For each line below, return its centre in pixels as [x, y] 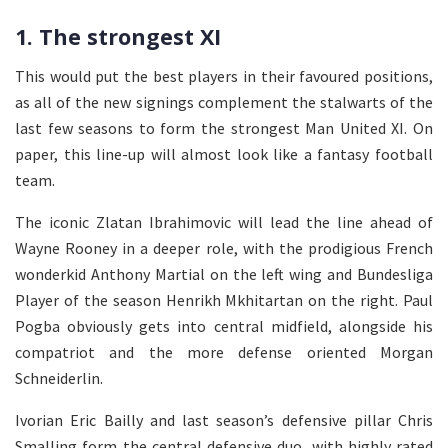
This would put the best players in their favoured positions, [224, 75]
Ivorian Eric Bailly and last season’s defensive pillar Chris [224, 419]
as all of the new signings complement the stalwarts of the [224, 101]
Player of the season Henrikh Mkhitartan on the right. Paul [224, 299]
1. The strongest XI [118, 36]
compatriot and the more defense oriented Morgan [224, 351]
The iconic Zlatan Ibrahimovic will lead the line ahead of [224, 221]
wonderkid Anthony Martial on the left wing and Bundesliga [224, 273]
